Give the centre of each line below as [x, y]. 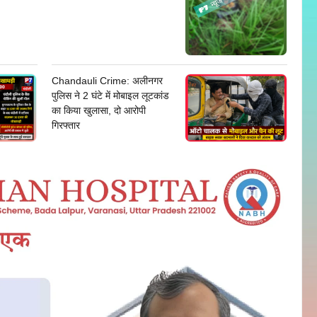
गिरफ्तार [65, 125]
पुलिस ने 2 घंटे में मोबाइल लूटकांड [110, 95]
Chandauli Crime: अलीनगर [107, 80]
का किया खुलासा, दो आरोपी [98, 110]
